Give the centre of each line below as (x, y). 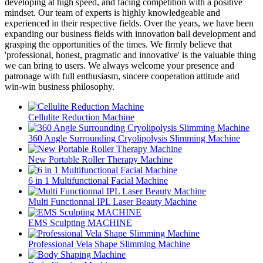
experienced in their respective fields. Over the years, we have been (129, 23)
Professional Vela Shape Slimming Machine (109, 244)
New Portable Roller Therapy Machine (100, 159)
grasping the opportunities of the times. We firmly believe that (118, 44)
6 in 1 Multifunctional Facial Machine (98, 180)
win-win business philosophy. (60, 86)
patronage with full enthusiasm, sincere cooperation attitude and (122, 76)
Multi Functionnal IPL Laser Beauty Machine (112, 201)
